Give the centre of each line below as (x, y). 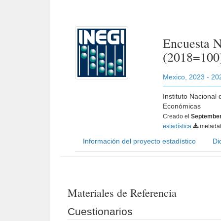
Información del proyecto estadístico (139, 141)
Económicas (182, 106)
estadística (178, 126)
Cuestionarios (100, 211)
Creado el (177, 116)
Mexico (174, 77)
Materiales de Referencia (122, 193)
